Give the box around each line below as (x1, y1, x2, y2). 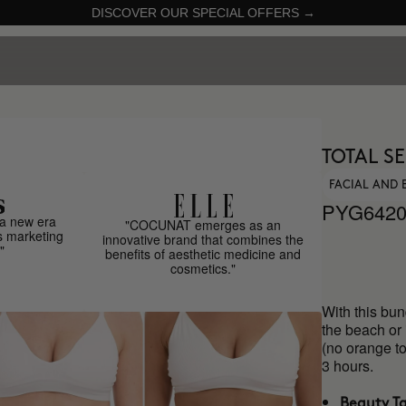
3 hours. (322, 355, 374, 376)
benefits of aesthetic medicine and (105, 245, 302, 263)
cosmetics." (170, 259, 237, 277)
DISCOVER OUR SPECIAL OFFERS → (91, 5, 315, 20)
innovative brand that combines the (102, 230, 304, 248)
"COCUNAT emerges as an (125, 216, 282, 234)
